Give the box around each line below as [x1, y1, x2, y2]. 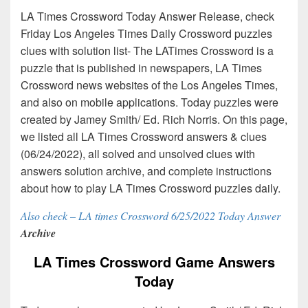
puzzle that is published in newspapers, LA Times [21, 60, 262, 76]
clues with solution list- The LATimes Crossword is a [21, 43, 274, 59]
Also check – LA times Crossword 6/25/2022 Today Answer [21, 208, 280, 223]
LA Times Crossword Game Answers [33, 252, 275, 272]
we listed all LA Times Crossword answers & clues [21, 129, 267, 145]
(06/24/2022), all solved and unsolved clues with [21, 146, 255, 162]
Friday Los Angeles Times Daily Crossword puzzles [21, 25, 272, 42]
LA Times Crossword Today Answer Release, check [21, 8, 274, 25]
